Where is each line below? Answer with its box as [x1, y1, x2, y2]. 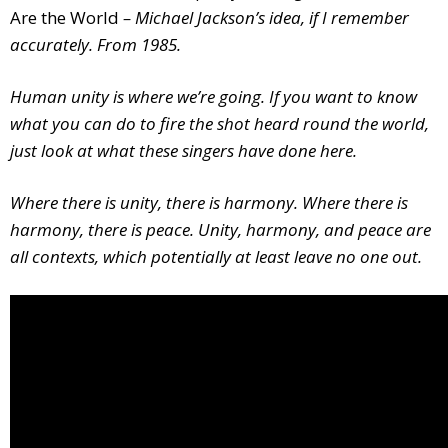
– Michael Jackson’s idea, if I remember [119, 6, 409, 30]
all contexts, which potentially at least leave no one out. [10, 245, 422, 269]
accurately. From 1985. [10, 33, 181, 57]
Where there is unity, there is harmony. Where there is [10, 191, 408, 215]
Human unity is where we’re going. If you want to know [10, 85, 417, 109]
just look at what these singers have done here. [10, 139, 357, 163]
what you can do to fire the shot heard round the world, [10, 112, 429, 136]
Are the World [10, 6, 119, 30]
